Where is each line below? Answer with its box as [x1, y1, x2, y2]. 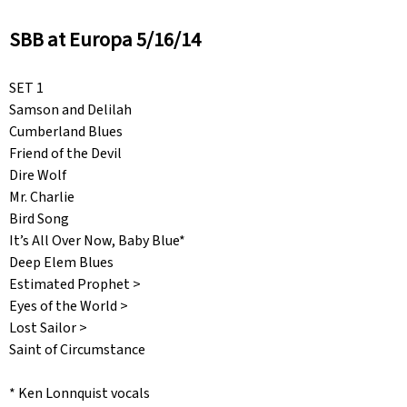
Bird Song [9, 209, 69, 230]
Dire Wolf [9, 165, 66, 186]
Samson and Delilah [9, 100, 132, 121]
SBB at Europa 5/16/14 [9, 25, 201, 55]
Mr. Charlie [9, 187, 74, 208]
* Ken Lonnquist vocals [9, 383, 150, 404]
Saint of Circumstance [9, 340, 145, 361]
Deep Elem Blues [9, 253, 114, 273]
